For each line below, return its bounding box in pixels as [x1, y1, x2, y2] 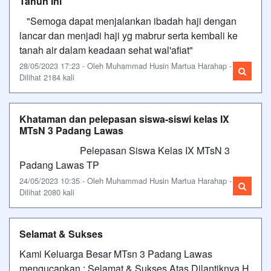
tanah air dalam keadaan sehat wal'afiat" [19, 42, 193, 57]
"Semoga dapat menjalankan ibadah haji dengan [19, 13, 237, 28]
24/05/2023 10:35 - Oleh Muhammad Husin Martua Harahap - [19, 174, 232, 186]
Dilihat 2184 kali [19, 71, 74, 83]
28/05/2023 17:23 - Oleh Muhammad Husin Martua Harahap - [19, 59, 232, 71]
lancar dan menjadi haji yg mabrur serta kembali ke [19, 28, 238, 42]
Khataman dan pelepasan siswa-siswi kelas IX [19, 111, 229, 126]
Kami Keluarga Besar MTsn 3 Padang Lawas [19, 246, 212, 261]
